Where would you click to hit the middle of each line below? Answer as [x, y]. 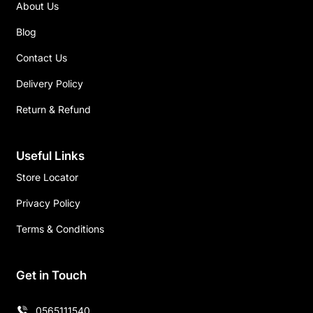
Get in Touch [51, 275]
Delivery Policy [50, 83]
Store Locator [47, 177]
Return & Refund [53, 109]
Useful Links [50, 156]
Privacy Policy [48, 203]
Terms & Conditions [60, 229]
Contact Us [42, 58]
